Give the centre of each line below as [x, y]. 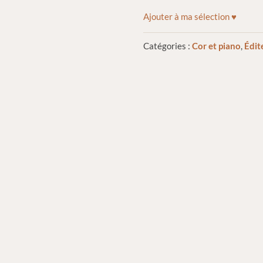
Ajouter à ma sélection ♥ [190, 16]
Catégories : [168, 46]
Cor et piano [217, 46]
